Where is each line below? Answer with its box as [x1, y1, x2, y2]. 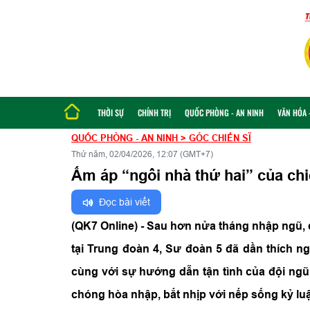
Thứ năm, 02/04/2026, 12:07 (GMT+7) [71, 149, 213, 159]
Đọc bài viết [99, 197, 150, 208]
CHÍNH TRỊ [138, 107, 171, 118]
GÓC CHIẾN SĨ [186, 132, 251, 143]
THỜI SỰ [98, 107, 124, 118]
